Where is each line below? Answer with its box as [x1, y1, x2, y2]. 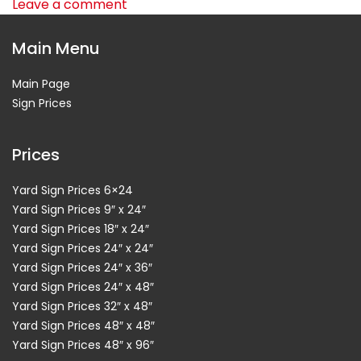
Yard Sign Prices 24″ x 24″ [12, 240, 153, 256]
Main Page [12, 76, 70, 92]
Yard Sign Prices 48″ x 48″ [12, 317, 155, 334]
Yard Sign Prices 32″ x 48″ [12, 298, 152, 314]
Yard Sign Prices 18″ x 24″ [12, 221, 149, 237]
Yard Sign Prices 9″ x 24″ [12, 201, 146, 218]
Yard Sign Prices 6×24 [12, 182, 133, 198]
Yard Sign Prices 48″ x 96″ [12, 337, 154, 353]
